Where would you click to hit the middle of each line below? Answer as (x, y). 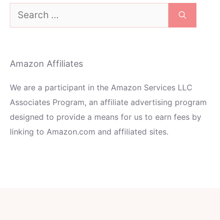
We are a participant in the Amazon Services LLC (101, 88)
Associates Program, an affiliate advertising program (108, 102)
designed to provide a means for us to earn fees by (106, 117)
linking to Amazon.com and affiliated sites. (89, 132)
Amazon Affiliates (46, 64)
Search (22, 10)
